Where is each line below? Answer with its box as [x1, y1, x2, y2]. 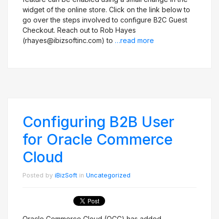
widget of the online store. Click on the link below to [22, 5, 190, 14]
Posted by [22, 172, 55, 179]
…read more [115, 36, 154, 44]
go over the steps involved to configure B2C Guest [22, 16, 187, 24]
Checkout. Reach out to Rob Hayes [22, 26, 136, 34]
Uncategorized [86, 172, 131, 179]
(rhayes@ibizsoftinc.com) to [22, 36, 115, 44]
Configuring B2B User [22, 113, 175, 131]
